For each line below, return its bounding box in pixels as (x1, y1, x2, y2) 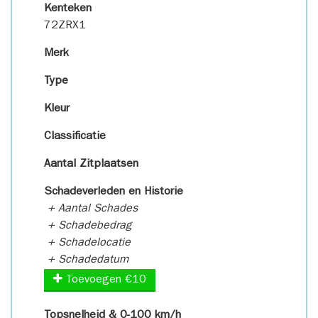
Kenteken (44, 4, 92, 15)
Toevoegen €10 (62, 275, 146, 286)
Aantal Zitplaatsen (44, 159, 138, 170)
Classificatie (44, 131, 106, 143)
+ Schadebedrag (44, 221, 131, 232)
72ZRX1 (44, 21, 86, 32)
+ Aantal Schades (44, 204, 138, 215)
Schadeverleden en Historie (44, 187, 183, 198)
